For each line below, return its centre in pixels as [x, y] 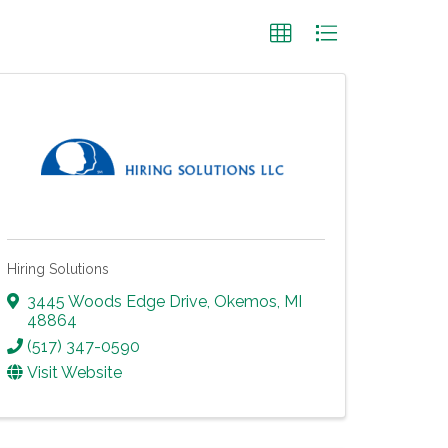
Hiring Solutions [58, 269]
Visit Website [74, 372]
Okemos [245, 301]
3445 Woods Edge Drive [117, 301]
